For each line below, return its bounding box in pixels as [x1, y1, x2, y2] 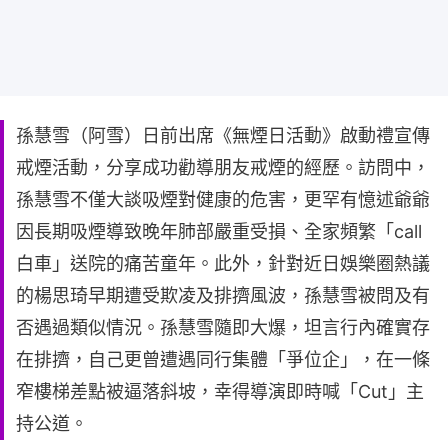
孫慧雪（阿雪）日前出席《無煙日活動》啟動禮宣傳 [16, 124, 430, 146]
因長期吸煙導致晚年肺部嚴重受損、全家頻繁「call [16, 220, 422, 242]
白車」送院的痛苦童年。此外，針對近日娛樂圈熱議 [16, 252, 430, 274]
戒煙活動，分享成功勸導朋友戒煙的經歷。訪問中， [16, 156, 430, 178]
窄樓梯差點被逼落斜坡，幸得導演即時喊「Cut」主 [16, 380, 424, 402]
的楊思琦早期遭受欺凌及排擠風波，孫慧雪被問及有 [16, 284, 430, 306]
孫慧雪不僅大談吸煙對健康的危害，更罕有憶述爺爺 [16, 188, 430, 210]
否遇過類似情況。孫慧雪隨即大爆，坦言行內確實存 [16, 316, 430, 338]
